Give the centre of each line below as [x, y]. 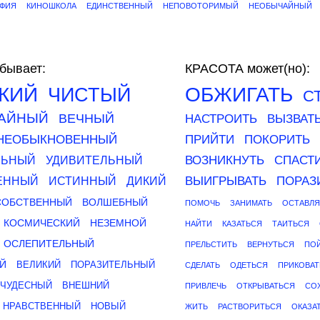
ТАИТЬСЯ [291, 224]
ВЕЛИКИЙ [39, 265]
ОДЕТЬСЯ [249, 265]
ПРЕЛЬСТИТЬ [211, 244]
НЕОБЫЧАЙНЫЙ [280, 6]
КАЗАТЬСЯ [242, 224]
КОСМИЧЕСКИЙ [42, 223]
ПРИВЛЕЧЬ [206, 286]
